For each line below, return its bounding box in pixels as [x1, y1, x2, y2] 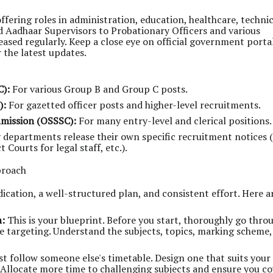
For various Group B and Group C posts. [10, 82, 188, 96]
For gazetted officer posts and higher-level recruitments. [6, 98, 261, 112]
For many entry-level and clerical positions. [76, 114, 272, 127]
